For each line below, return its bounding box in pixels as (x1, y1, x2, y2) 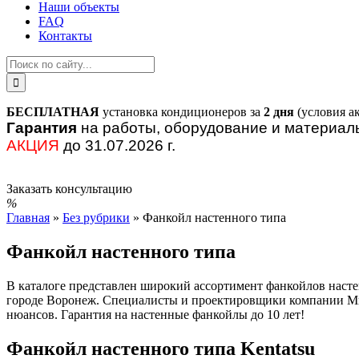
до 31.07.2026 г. (59, 137, 175, 154)
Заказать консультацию (6, 182, 132, 196)
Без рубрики (63, 211, 130, 224)
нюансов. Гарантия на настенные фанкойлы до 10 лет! (6, 307, 305, 321)
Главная (6, 211, 50, 224)
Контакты (38, 29, 92, 42)
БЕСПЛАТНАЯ (6, 105, 99, 119)
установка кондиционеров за (99, 105, 264, 119)
